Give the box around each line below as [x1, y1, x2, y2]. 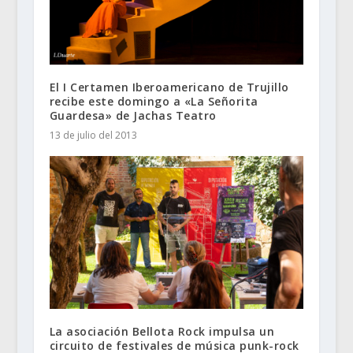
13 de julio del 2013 [49, 128, 137, 143]
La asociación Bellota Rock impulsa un [49, 323, 275, 339]
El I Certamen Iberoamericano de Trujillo [49, 80, 289, 95]
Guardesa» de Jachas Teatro [49, 108, 217, 124]
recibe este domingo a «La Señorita [49, 94, 258, 110]
